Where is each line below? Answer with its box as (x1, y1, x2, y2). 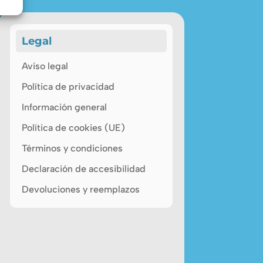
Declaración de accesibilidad (21, 163, 146, 174)
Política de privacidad (21, 80, 114, 92)
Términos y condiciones (21, 142, 123, 154)
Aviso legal (21, 60, 68, 72)
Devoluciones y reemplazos (21, 183, 140, 195)
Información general (21, 101, 107, 113)
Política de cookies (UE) (21, 122, 125, 133)
